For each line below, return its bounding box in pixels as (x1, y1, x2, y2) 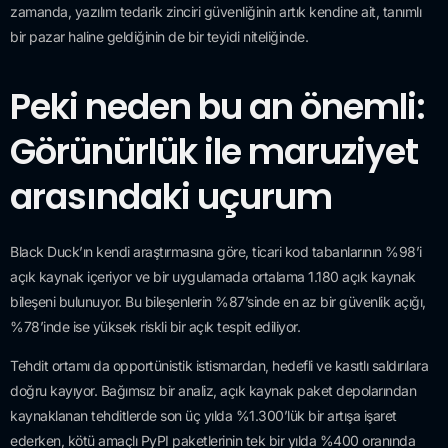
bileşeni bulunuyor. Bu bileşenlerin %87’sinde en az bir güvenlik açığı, (10, 292, 426, 310)
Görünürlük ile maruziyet (10, 126, 418, 176)
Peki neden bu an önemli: (10, 81, 425, 131)
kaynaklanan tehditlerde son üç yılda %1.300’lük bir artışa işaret (10, 407, 397, 425)
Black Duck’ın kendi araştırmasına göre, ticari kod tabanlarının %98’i (10, 242, 422, 260)
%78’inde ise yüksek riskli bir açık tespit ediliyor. (10, 317, 300, 335)
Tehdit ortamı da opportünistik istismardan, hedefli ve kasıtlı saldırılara (10, 357, 428, 375)
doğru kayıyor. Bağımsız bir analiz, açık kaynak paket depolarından (10, 382, 416, 400)
